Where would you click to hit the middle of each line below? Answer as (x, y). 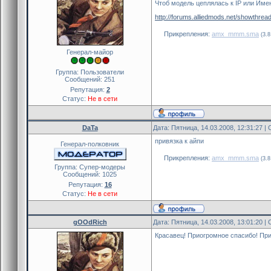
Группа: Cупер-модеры (90, 167)
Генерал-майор (90, 52)
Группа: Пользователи (90, 72)
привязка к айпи (179, 141)
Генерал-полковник (90, 144)
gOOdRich (90, 222)
